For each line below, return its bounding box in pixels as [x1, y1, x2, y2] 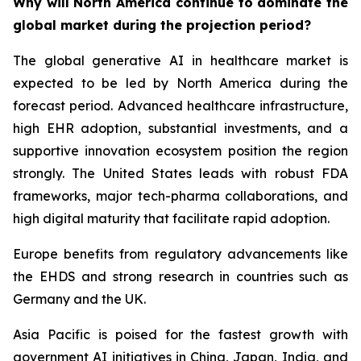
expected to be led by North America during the [13, 74, 348, 91]
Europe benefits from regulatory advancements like [13, 245, 348, 262]
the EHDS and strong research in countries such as [13, 268, 348, 284]
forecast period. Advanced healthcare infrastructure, [13, 97, 348, 114]
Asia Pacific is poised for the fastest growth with [13, 326, 348, 342]
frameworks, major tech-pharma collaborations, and [13, 187, 348, 204]
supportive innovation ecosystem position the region [13, 142, 348, 159]
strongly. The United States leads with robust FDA [13, 164, 348, 181]
